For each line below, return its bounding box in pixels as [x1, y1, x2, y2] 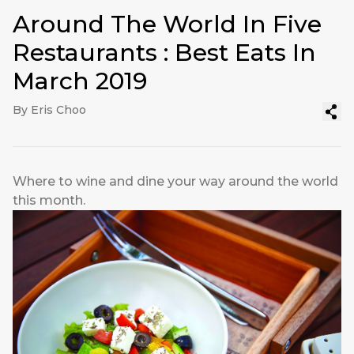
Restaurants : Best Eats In [13, 38, 316, 68]
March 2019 [13, 66, 147, 96]
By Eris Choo [13, 103, 86, 118]
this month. [13, 193, 85, 209]
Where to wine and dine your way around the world [13, 174, 338, 190]
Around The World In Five [13, 9, 322, 40]
